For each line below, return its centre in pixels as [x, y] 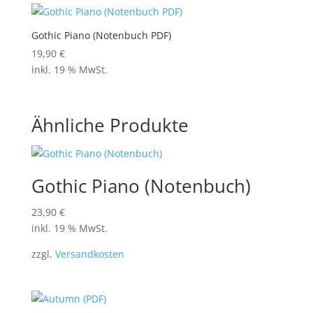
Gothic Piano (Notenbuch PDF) [101, 35]
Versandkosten [89, 254]
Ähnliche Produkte [110, 125]
